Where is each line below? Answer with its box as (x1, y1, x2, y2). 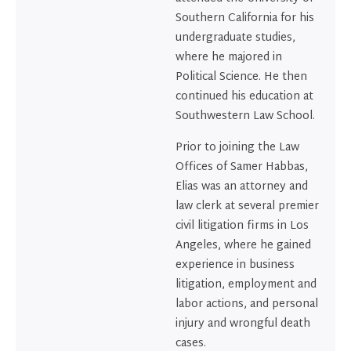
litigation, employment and (175, 274, 317, 295)
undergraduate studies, (175, 28, 295, 49)
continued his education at (175, 87, 313, 107)
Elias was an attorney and (175, 176, 308, 197)
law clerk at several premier (175, 196, 319, 216)
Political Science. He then (175, 67, 307, 88)
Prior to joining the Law (175, 137, 299, 157)
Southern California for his (175, 9, 314, 29)
